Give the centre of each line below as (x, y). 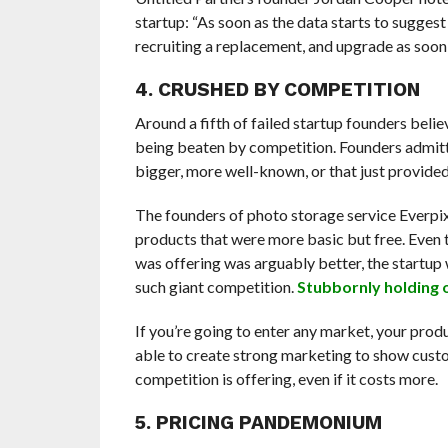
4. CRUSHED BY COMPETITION (277, 89)
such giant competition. (215, 286)
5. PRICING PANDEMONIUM (258, 422)
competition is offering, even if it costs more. (286, 378)
